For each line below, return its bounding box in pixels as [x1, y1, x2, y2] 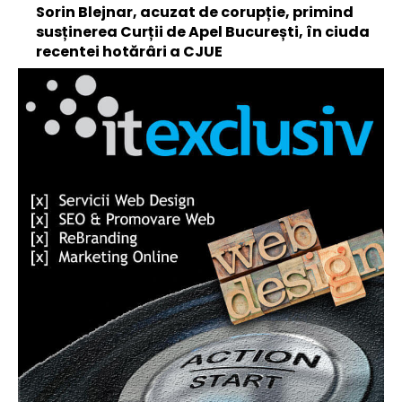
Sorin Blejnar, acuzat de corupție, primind [36, 2, 354, 22]
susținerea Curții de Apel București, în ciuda [36, 22, 370, 42]
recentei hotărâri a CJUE [36, 41, 223, 62]
